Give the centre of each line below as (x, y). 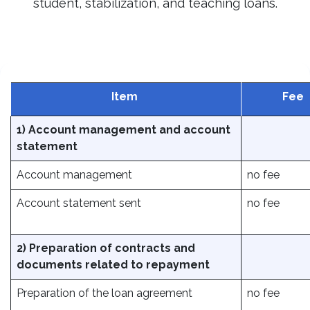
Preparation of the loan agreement (104, 293)
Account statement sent (80, 203)
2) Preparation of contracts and (106, 248)
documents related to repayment (113, 265)
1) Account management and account (124, 130)
